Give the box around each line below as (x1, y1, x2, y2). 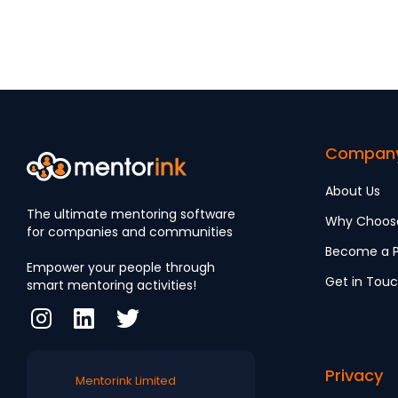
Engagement (217, 8, 314, 28)
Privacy (325, 363, 383, 386)
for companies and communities (27, 223, 233, 242)
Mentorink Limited (76, 372, 176, 390)
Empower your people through (27, 259, 215, 277)
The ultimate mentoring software (27, 205, 235, 224)
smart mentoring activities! (27, 276, 196, 295)
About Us (325, 181, 380, 200)
